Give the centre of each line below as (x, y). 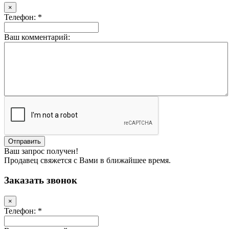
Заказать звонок (41, 180)
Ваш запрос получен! (41, 151)
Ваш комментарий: (37, 37)
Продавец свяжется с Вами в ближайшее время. (87, 161)
